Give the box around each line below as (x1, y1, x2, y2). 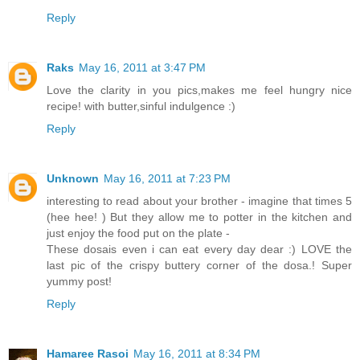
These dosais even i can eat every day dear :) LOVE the (47, 242, 352, 256)
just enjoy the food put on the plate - (47, 226, 230, 239)
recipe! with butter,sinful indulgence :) (47, 99, 235, 112)
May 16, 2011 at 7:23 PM (104, 171, 231, 185)
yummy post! (47, 274, 112, 288)
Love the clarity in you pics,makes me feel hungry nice (47, 83, 352, 96)
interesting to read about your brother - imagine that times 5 (47, 194, 352, 207)
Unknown (47, 171, 99, 185)
